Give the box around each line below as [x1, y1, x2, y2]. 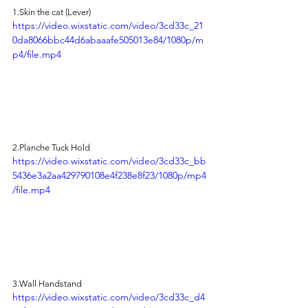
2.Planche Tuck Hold [12, 142, 90, 153]
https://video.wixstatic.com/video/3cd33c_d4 [12, 291, 205, 304]
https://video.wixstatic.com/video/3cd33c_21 [12, 19, 203, 32]
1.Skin [12, 6, 35, 17]
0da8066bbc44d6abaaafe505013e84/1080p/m [12, 33, 203, 46]
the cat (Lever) [35, 6, 91, 17]
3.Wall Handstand [12, 278, 82, 289]
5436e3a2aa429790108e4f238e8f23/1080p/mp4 [12, 169, 206, 182]
